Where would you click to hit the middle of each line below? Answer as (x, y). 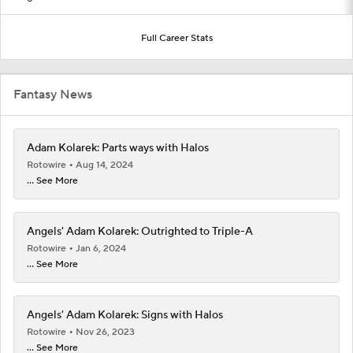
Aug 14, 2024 (104, 165)
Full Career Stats (176, 38)
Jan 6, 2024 (101, 248)
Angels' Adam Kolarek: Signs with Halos (125, 315)
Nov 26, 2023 (105, 332)
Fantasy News (53, 94)
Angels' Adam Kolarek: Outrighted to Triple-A (140, 231)
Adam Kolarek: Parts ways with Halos (118, 148)
